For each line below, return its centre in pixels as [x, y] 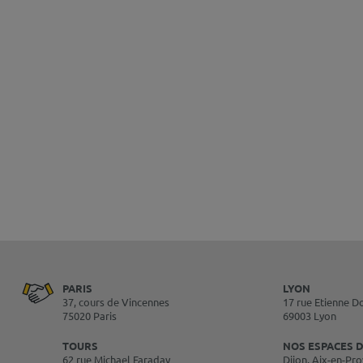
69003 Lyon [310, 316]
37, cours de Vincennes [116, 302]
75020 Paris [90, 316]
